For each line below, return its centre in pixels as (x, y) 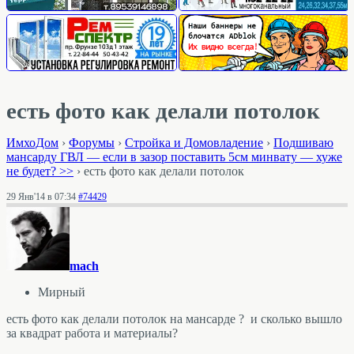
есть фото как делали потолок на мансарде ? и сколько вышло (174, 318)
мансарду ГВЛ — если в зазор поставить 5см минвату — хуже (174, 157)
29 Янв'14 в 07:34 (41, 196)
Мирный (62, 292)
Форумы (92, 143)
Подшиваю (303, 143)
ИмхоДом (32, 143)
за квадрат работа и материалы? (94, 333)
